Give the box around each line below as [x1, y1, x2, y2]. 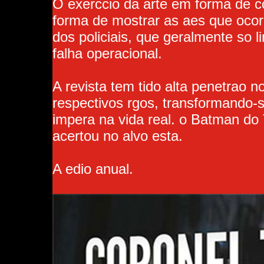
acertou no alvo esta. [52, 128, 183, 144]
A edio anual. [52, 161, 133, 177]
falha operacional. [52, 45, 162, 61]
